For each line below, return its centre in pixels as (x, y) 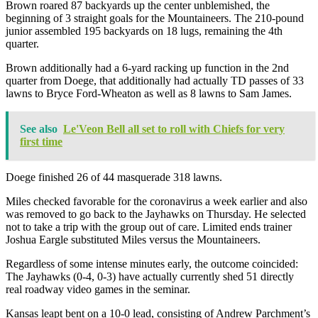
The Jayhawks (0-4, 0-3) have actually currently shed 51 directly (150, 276)
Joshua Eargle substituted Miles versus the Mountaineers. (133, 239)
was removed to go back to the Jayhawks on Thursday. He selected (156, 214)
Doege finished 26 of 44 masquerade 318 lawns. (114, 177)
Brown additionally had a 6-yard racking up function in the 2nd (147, 67)
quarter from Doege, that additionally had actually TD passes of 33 (155, 80)
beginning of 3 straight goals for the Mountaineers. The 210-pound (155, 18)
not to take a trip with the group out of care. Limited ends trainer (149, 226)
